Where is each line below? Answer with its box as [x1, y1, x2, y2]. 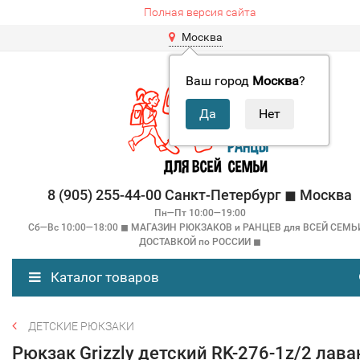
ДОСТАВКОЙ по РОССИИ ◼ [138, 236, 261, 247]
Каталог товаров [47, 269, 159, 285]
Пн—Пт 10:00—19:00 [153, 207, 246, 219]
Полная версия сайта [143, 6, 256, 18]
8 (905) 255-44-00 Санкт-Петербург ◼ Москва [47, 186, 352, 203]
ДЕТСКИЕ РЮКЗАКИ [28, 320, 134, 333]
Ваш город [186, 73, 252, 88]
